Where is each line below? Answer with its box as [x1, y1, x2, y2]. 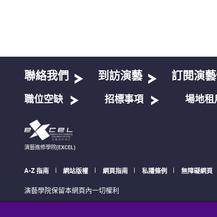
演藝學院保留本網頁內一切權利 [24, 186, 119, 195]
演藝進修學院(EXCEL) [24, 143, 76, 151]
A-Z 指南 [24, 166, 49, 175]
